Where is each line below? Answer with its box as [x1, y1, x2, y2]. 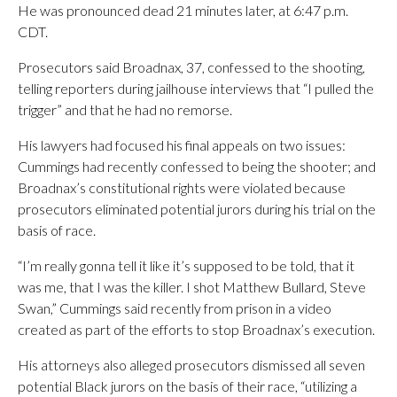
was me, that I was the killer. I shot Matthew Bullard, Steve [18, 278, 366, 295]
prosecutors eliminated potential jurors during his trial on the [18, 200, 376, 217]
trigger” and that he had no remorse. [18, 101, 232, 118]
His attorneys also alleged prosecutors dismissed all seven [18, 356, 365, 373]
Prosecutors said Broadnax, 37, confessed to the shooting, [18, 58, 365, 75]
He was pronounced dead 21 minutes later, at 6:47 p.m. [18, 2, 348, 19]
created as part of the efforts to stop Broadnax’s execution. [18, 321, 375, 338]
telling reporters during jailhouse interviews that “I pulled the [18, 80, 374, 97]
